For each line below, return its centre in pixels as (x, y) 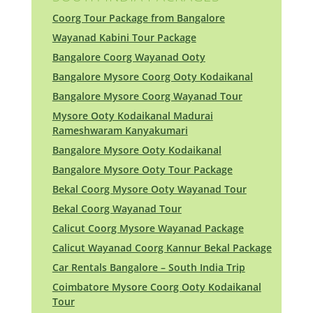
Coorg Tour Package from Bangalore (138, 18)
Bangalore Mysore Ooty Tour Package (142, 170)
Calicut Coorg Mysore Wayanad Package (148, 228)
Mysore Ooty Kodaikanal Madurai (132, 116)
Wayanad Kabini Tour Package (124, 38)
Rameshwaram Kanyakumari (120, 131)
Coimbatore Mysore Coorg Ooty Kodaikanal (156, 287)
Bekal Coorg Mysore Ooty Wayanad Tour (149, 189)
